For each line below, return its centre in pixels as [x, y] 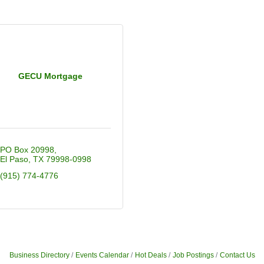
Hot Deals [151, 255]
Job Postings [193, 255]
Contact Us [237, 255]
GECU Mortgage [50, 76]
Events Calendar [102, 255]
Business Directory [39, 255]
